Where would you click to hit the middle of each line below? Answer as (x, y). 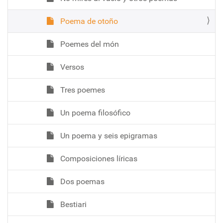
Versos (71, 67)
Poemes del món (89, 44)
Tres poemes (82, 90)
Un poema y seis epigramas (108, 135)
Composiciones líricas (98, 158)
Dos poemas (81, 181)
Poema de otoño (88, 21)
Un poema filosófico (94, 112)
